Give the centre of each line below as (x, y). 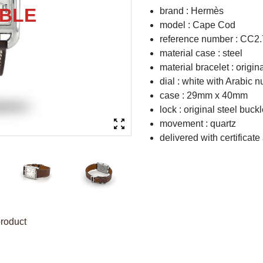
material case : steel (201, 53)
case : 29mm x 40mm (204, 95)
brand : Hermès (192, 11)
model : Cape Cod (198, 25)
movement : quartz (198, 124)
